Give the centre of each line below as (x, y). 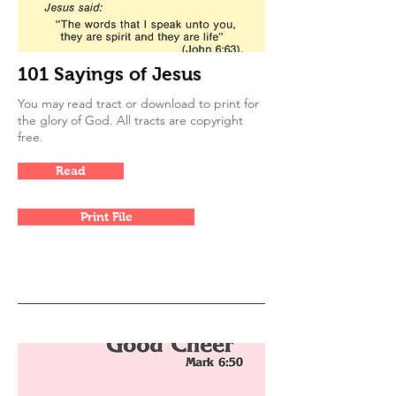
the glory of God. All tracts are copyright (130, 120)
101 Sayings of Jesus (110, 74)
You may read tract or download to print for (138, 103)
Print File (106, 217)
